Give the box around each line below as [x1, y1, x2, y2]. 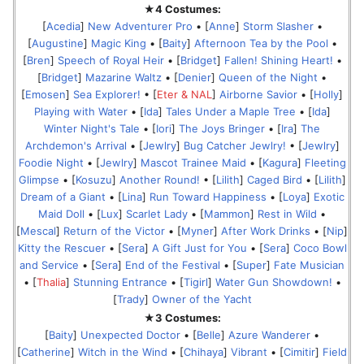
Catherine [21, 344, 71, 358]
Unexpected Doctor [80, 327, 180, 341]
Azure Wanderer [228, 327, 310, 341]
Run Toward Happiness [149, 189, 266, 203]
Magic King [90, 36, 146, 50]
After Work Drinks [221, 223, 310, 237]
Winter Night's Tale [44, 121, 140, 135]
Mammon [204, 206, 250, 220]
